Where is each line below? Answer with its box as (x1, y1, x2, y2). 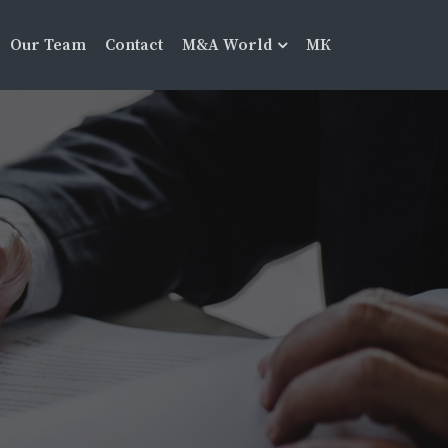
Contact (105, 35, 163, 55)
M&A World (182, 35, 272, 55)
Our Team (10, 35, 86, 55)
